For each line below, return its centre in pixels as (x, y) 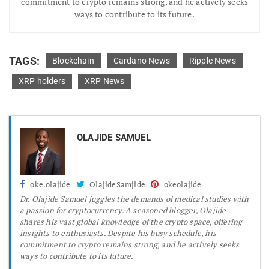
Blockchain (73, 61)
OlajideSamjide (117, 185)
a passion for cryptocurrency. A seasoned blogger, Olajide (123, 210)
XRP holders (42, 81)
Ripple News (212, 61)
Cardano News (141, 61)
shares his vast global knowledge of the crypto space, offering (131, 222)
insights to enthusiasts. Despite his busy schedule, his (118, 233)
